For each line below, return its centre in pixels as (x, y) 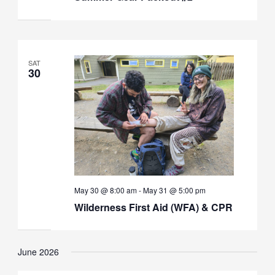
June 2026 (38, 252)
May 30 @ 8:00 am (105, 190)
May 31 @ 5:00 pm (174, 190)
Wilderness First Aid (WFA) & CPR (153, 207)
